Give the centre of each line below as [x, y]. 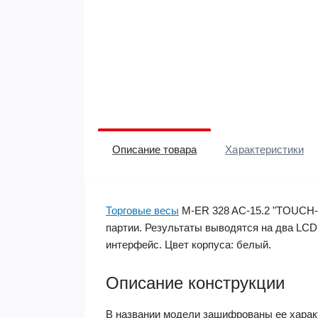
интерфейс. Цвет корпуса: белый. [188, 245]
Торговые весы [142, 210]
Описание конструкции [195, 283]
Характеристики [264, 149]
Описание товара [155, 149]
